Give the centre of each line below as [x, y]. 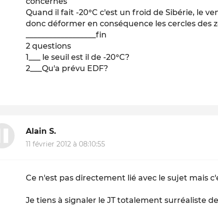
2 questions [49, 46]
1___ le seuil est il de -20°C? [78, 57]
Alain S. [41, 131]
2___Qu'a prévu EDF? [67, 69]
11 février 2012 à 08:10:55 [66, 144]
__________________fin [66, 35]
